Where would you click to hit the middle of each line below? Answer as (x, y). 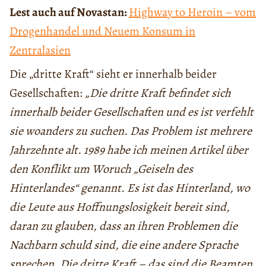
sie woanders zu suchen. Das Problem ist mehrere (131, 131)
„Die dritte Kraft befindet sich (158, 93)
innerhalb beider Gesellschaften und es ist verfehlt (132, 112)
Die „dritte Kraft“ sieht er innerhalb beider (113, 74)
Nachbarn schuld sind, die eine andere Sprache (124, 245)
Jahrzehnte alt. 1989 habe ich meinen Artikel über (129, 150)
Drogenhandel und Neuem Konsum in (102, 31)
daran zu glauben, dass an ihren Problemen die (123, 226)
